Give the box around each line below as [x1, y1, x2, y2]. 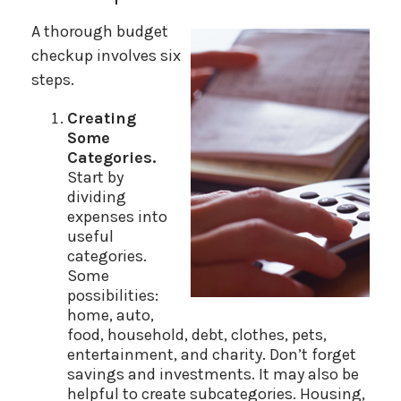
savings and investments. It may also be [67, 364, 359, 384]
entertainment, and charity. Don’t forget [67, 345, 356, 364]
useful [67, 226, 114, 246]
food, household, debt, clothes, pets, [67, 325, 327, 345]
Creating [67, 108, 136, 128]
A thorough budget [31, 21, 168, 41]
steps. [31, 70, 74, 90]
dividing [67, 187, 126, 207]
